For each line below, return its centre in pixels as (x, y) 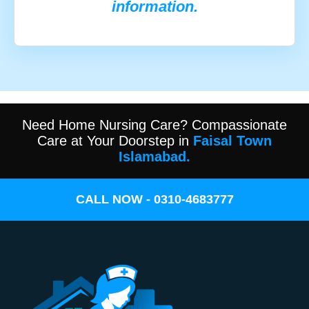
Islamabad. (154, 156)
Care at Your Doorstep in (115, 140)
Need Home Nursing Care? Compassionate (154, 124)
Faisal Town (232, 140)
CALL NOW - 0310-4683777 (154, 199)
